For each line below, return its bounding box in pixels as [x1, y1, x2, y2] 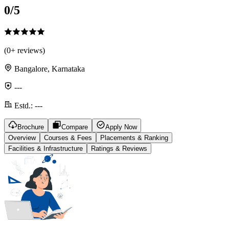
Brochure [17, 123, 44, 131]
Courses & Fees [44, 133, 92, 142]
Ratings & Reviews [91, 144, 147, 152]
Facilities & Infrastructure [8, 144, 83, 152]
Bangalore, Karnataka [14, 64, 85, 73]
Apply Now [105, 123, 137, 131]
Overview [8, 133, 36, 142]
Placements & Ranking [100, 133, 168, 142]
